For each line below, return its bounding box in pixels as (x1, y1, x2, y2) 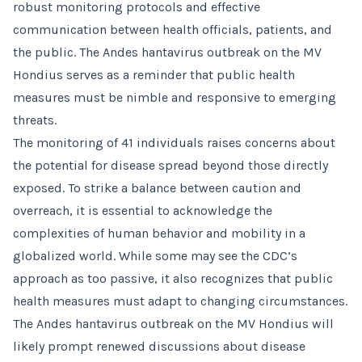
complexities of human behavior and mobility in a (13, 225, 305, 241)
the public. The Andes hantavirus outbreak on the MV (13, 44, 322, 60)
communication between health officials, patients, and (13, 22, 332, 37)
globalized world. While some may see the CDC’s (13, 248, 297, 263)
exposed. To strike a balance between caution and (13, 180, 301, 196)
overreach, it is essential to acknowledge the (13, 203, 272, 218)
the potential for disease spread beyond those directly (13, 158, 328, 173)
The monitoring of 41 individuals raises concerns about (13, 135, 335, 150)
